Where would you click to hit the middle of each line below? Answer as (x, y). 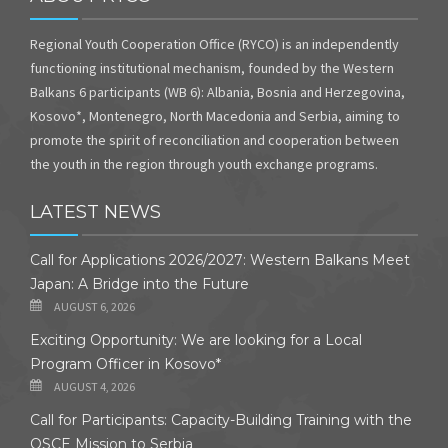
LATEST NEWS (95, 212)
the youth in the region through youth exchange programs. (204, 164)
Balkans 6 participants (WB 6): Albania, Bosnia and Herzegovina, (217, 92)
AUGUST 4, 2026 (94, 386)
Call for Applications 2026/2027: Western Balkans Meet (220, 260)
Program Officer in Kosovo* (125, 364)
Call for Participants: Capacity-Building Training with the (221, 420)
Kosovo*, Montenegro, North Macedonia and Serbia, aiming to (215, 116)
